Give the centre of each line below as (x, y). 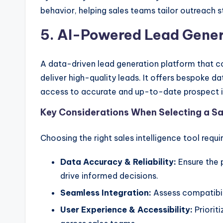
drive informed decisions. (109, 175)
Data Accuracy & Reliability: (118, 162)
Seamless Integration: (106, 193)
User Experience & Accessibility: (126, 210)
